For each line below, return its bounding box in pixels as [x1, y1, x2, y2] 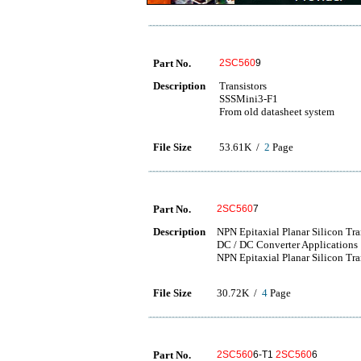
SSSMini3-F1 [219, 93, 278, 105]
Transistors [219, 80, 267, 92]
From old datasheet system [219, 106, 334, 118]
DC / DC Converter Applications [217, 239, 358, 251]
